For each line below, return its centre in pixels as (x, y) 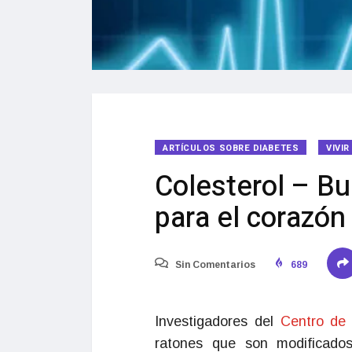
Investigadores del (218, 321)
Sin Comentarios (214, 265)
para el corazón (250, 218)
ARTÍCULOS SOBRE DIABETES (231, 148)
